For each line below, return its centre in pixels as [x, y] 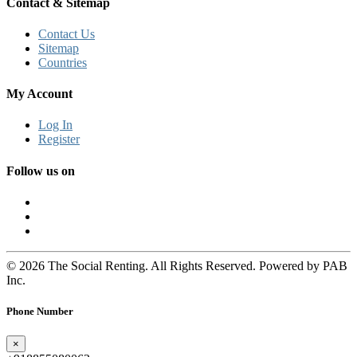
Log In [55, 125]
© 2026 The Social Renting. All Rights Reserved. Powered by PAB [177, 265]
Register [59, 139]
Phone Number [40, 312]
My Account [39, 94]
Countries [63, 62]
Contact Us [67, 33]
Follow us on [41, 171]
